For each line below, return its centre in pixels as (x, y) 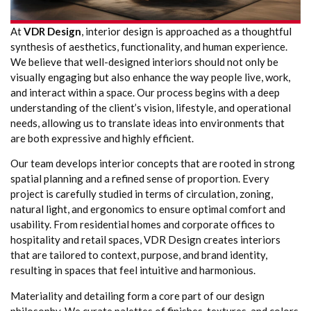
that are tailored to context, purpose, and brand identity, (139, 255)
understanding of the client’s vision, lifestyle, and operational (151, 108)
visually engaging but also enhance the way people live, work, (150, 77)
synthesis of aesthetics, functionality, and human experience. (149, 47)
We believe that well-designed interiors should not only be (144, 62)
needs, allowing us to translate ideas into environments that (148, 123)
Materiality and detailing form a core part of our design (137, 295)
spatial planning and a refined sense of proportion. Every (140, 179)
